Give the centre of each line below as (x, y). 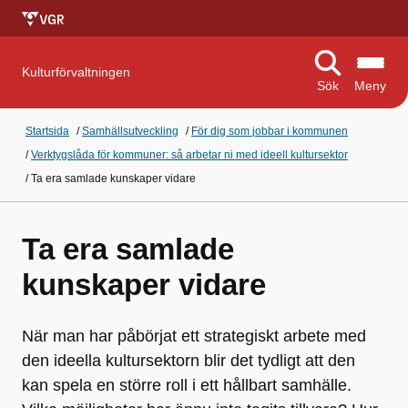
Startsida (47, 131)
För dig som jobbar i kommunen (270, 131)
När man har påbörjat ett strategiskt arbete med (194, 336)
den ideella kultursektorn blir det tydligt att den (189, 361)
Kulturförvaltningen (76, 72)
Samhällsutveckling (130, 131)
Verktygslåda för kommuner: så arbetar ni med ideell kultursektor (189, 155)
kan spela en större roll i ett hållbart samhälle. (187, 385)
